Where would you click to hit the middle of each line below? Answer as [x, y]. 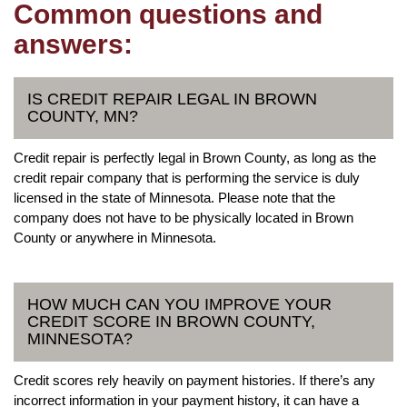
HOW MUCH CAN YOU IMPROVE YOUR [179, 304]
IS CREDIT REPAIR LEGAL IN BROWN [172, 99]
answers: [73, 44]
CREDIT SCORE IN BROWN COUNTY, [171, 321]
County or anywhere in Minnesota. [115, 237]
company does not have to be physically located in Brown [184, 217]
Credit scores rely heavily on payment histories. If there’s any [194, 380]
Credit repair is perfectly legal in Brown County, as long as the [195, 157]
